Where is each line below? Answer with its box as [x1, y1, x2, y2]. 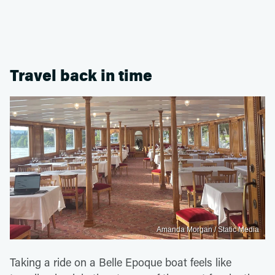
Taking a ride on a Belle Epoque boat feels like [10, 255, 231, 270]
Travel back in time [10, 66, 152, 85]
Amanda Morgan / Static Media [157, 225, 259, 234]
